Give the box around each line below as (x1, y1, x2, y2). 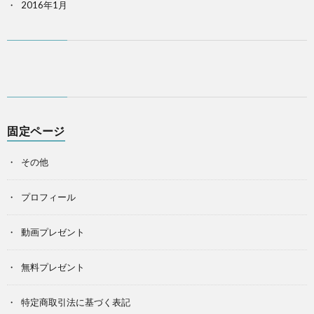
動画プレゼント (21, 226, 85, 238)
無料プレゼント (21, 261, 85, 273)
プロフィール (21, 191, 76, 203)
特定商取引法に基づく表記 (21, 296, 130, 308)
